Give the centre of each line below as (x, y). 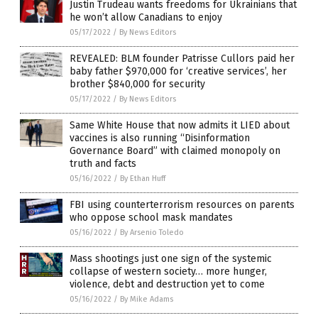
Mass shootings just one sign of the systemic (171, 258)
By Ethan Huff (143, 178)
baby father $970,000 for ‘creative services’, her (178, 71)
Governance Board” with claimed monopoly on (175, 150)
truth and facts (103, 163)
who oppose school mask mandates (151, 217)
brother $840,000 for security (137, 84)
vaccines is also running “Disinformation (160, 138)
